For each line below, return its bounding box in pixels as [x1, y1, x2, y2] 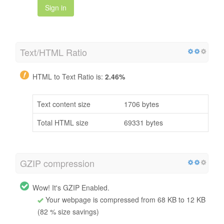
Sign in [45, 2, 66, 12]
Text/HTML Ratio [20, 45, 87, 58]
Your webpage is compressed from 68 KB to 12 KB [43, 194, 205, 204]
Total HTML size [37, 117, 88, 127]
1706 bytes [124, 98, 159, 109]
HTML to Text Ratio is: [32, 71, 105, 81]
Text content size [37, 98, 90, 109]
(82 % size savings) [37, 206, 99, 216]
